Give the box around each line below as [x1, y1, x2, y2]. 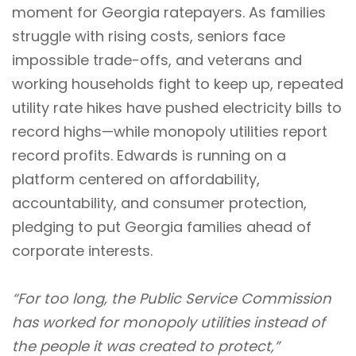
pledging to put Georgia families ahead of [12, 217, 311, 237]
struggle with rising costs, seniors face [12, 26, 285, 46]
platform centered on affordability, [12, 169, 260, 189]
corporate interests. [12, 241, 153, 261]
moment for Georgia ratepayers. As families [12, 2, 326, 22]
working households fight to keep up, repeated [12, 74, 343, 94]
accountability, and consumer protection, [12, 193, 307, 213]
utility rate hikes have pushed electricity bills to [12, 98, 342, 118]
